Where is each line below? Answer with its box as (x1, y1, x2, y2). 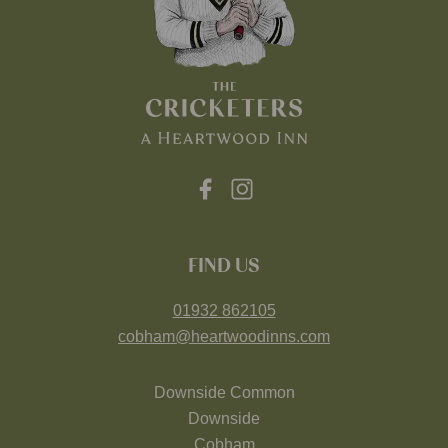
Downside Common (153, 384, 295, 401)
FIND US (188, 253, 260, 279)
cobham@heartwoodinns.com (118, 328, 330, 345)
